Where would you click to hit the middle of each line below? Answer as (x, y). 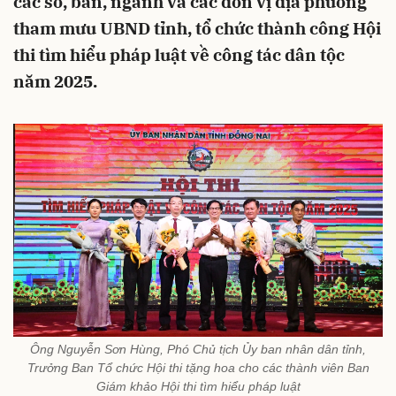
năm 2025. (55, 81)
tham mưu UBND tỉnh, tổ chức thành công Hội (197, 28)
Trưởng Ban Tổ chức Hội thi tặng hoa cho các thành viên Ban (198, 367)
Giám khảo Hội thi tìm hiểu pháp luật (198, 386)
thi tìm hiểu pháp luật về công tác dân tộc (179, 55)
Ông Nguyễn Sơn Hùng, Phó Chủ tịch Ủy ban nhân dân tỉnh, (198, 349)
